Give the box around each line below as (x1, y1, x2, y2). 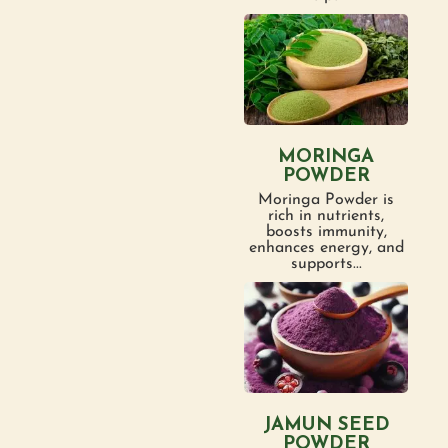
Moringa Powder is (258, 191, 394, 208)
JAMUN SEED (262, 415, 390, 435)
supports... (290, 255, 362, 272)
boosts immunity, (265, 223, 387, 240)
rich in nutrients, (268, 207, 384, 224)
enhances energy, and (248, 239, 404, 256)
